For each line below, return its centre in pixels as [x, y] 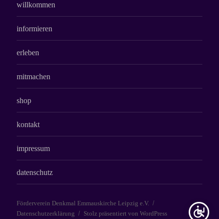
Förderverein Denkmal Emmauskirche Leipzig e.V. [83, 203]
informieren [35, 28]
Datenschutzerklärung [46, 213]
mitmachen [34, 76]
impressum [33, 148]
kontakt [28, 124]
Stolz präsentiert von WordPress [126, 213]
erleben [28, 52]
